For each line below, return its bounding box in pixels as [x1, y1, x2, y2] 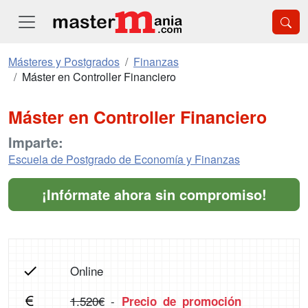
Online [69, 262, 103, 279]
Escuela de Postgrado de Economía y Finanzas [8, 151, 240, 167]
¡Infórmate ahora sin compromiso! [41, 184, 267, 204]
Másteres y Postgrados [8, 54, 120, 69]
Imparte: [8, 132, 63, 152]
